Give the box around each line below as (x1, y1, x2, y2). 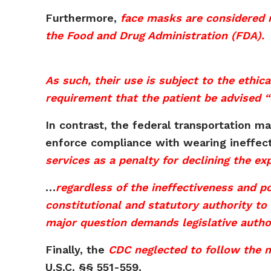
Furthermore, (45, 11, 121, 24)
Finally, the (45, 243, 109, 256)
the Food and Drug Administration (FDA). (45, 29, 265, 42)
